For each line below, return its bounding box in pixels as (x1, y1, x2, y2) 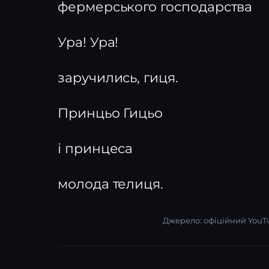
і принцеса (58, 141, 133, 157)
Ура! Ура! (58, 34, 119, 50)
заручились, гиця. (58, 70, 178, 86)
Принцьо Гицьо (58, 105, 163, 121)
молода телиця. (58, 176, 164, 192)
